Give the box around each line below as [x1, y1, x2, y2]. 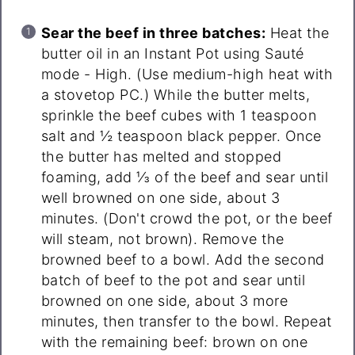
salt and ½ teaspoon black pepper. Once [40, 128, 322, 145]
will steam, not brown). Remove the [40, 231, 284, 248]
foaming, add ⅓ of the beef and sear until [40, 169, 329, 186]
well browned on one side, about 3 [40, 189, 281, 207]
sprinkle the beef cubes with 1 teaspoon [40, 107, 317, 124]
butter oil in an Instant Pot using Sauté [40, 45, 304, 63]
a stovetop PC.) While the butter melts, [40, 86, 311, 104]
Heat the [265, 25, 330, 42]
